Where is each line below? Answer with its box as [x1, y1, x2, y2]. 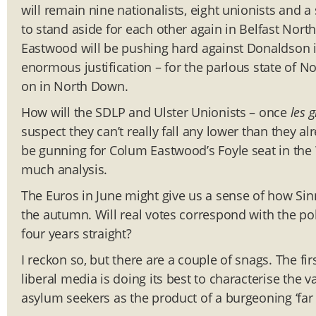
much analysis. [21, 161, 108, 178]
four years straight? [21, 225, 132, 243]
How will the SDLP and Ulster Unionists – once [21, 104, 291, 121]
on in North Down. [21, 78, 128, 95]
